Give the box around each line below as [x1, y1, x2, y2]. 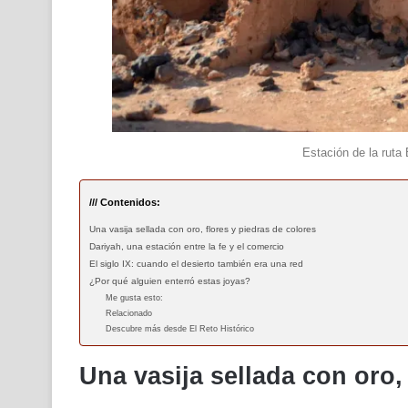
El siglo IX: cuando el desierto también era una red [89, 259, 303, 270]
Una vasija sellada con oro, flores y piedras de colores [89, 224, 316, 235]
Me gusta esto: [106, 293, 163, 303]
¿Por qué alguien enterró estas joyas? [89, 276, 250, 287]
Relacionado [106, 309, 152, 319]
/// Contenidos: [89, 197, 160, 209]
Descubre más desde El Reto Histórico [106, 324, 254, 334]
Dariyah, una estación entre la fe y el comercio [89, 241, 284, 252]
